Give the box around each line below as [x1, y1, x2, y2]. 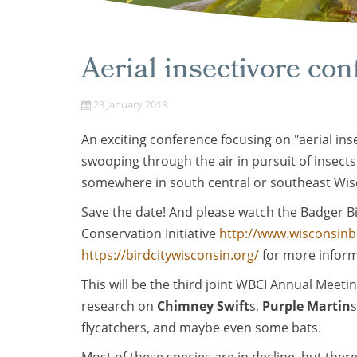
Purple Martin [262, 297, 351, 315]
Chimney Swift [157, 297, 249, 315]
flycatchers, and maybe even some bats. [81, 319, 321, 336]
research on [81, 297, 157, 315]
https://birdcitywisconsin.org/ [81, 246, 259, 264]
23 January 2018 [93, 97, 167, 112]
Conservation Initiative [81, 225, 219, 242]
